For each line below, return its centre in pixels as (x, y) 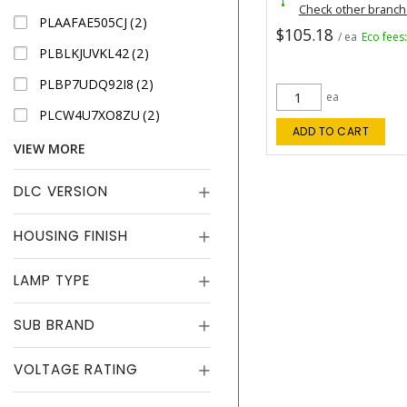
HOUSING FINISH (71, 236)
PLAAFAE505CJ (83, 22)
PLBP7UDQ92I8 (86, 84)
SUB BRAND (55, 325)
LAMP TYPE (52, 280)
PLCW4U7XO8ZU (89, 114)
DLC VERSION (61, 191)
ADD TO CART (331, 132)
